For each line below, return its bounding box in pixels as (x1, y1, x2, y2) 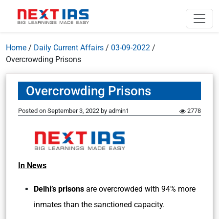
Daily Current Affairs (34, 43, 104, 52)
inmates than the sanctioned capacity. (34, 200, 165, 209)
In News (18, 161, 46, 170)
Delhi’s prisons (34, 184, 86, 194)
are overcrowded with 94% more (86, 184, 196, 194)
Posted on (18, 107, 47, 114)
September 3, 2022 (47, 107, 99, 114)
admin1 (109, 107, 129, 114)
